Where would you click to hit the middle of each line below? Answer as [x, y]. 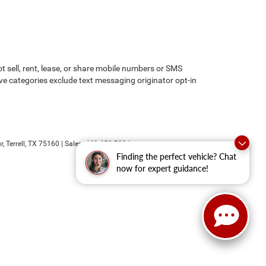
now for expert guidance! [162, 168]
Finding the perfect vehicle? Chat [176, 156]
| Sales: [72, 144]
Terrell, [15, 144]
